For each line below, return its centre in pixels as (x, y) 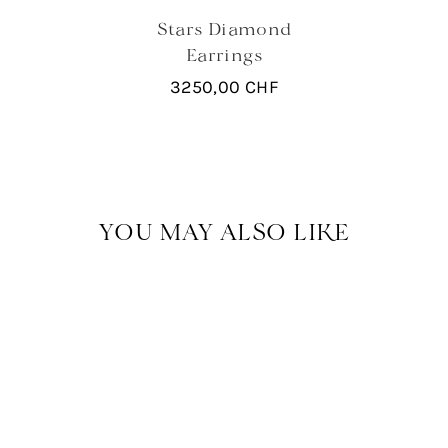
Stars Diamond (224, 28)
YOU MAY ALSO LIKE (224, 230)
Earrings (224, 54)
